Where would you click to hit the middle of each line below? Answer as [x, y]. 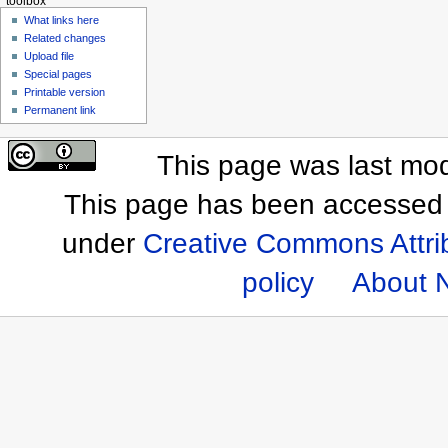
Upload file [49, 56]
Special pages [58, 74]
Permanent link [60, 110]
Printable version [65, 92]
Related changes [65, 38]
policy [278, 282]
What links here [62, 20]
